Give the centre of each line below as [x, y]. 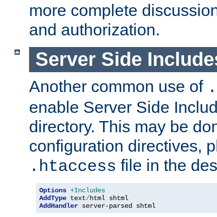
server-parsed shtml [117, 206]
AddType [53, 198]
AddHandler [59, 206]
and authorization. [94, 30]
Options [53, 190]
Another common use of [118, 86]
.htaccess [73, 166]
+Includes [88, 190]
